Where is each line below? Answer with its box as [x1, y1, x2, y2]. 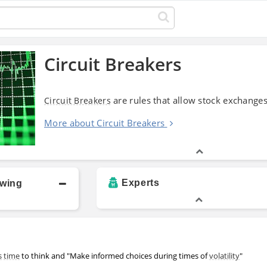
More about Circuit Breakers [44, 116, 165, 129]
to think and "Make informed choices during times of [20, 250, 209, 261]
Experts [122, 177, 160, 188]
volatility [209, 250, 240, 261]
